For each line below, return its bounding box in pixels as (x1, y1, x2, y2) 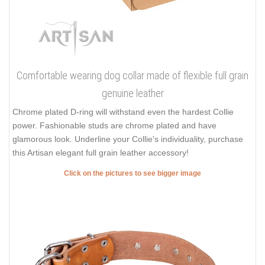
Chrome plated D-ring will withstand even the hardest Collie (12, 106, 234, 117)
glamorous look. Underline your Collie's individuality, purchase (12, 134, 243, 144)
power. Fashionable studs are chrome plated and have (12, 120, 216, 130)
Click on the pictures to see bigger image (64, 169, 201, 178)
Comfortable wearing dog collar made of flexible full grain (17, 69, 248, 82)
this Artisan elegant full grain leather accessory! (12, 147, 189, 157)
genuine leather (101, 86, 164, 99)
